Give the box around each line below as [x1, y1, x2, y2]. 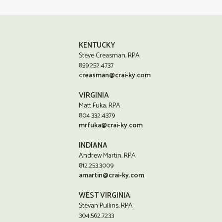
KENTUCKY [79, 39, 115, 52]
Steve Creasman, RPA [79, 50, 140, 61]
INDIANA [79, 139, 108, 152]
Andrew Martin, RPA [79, 150, 136, 162]
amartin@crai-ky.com [79, 170, 145, 181]
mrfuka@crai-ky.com [79, 120, 143, 131]
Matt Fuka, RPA [79, 100, 121, 111]
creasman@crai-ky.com [79, 70, 151, 81]
